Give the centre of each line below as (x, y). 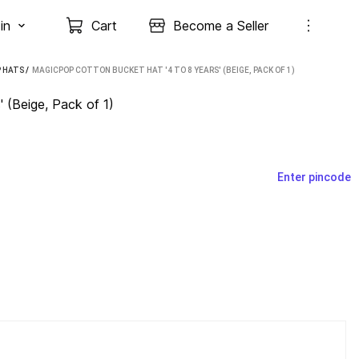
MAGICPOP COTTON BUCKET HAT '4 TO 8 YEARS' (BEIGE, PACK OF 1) (163, 70)
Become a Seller (221, 26)
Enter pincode (314, 177)
